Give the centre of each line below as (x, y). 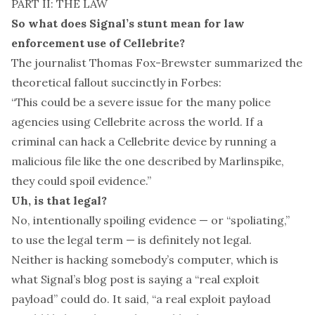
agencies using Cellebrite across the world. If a (137, 122)
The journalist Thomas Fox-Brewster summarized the (157, 63)
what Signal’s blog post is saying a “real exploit (135, 279)
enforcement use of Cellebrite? (98, 43)
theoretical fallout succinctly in (96, 82)
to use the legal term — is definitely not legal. (131, 240)
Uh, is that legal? (59, 200)
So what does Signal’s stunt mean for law (128, 23)
